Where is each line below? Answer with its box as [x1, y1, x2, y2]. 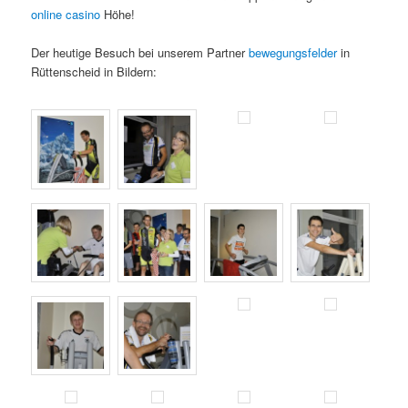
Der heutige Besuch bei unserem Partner [31, 44, 250, 62]
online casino [31, 5, 101, 24]
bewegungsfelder [249, 44, 342, 62]
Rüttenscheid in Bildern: [31, 63, 158, 81]
